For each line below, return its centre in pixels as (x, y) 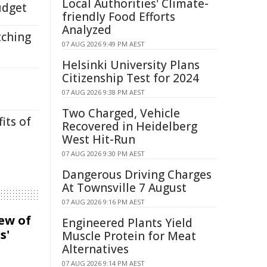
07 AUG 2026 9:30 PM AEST (103, 153)
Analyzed (87, 30)
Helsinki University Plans (131, 65)
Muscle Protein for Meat (129, 236)
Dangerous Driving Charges (137, 175)
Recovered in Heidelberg (130, 126)
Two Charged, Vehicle (121, 113)
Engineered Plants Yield (127, 223)
